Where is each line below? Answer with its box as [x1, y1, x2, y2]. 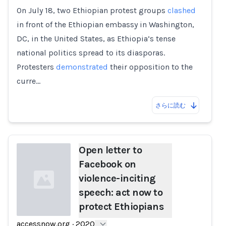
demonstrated [56, 62, 108, 72]
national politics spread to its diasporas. [17, 48, 165, 58]
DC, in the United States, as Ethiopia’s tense [17, 34, 176, 43]
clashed [167, 6, 196, 15]
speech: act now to [79, 187, 163, 198]
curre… [17, 76, 40, 86]
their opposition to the [108, 62, 193, 72]
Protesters [17, 62, 56, 72]
